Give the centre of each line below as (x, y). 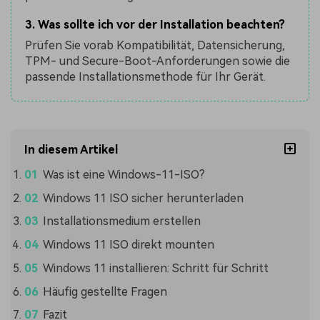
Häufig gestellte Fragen (105, 291)
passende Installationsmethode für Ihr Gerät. (146, 76)
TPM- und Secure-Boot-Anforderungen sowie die (158, 61)
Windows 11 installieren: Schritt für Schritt (155, 268)
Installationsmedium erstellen (121, 221)
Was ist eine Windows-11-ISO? (124, 174)
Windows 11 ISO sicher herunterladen (143, 198)
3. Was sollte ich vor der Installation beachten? (155, 25)
